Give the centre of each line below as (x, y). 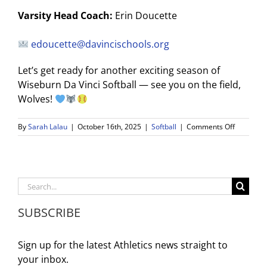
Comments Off (211, 127)
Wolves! (36, 99)
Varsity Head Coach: (65, 16)
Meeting (248, 180)
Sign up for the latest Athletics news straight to (123, 245)
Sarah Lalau (48, 127)
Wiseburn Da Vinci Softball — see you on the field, (129, 85)
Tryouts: (248, 201)
